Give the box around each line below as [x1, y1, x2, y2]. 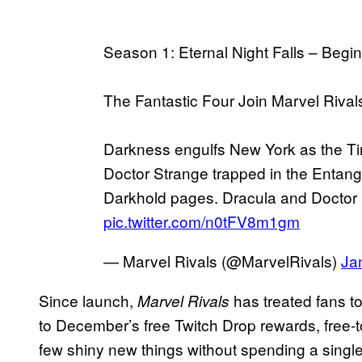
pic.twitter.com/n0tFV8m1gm [103, 209, 300, 232]
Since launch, [39, 288, 137, 311]
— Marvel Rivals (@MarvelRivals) [103, 249, 341, 271]
